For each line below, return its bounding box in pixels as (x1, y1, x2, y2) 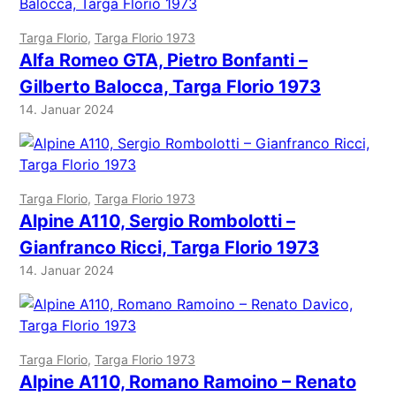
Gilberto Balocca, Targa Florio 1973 (19, 76, 321, 98)
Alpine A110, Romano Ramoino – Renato (19, 371, 356, 393)
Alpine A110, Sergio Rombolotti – (19, 210, 295, 232)
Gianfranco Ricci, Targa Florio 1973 (19, 237, 319, 259)
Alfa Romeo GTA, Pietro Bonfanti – (19, 49, 308, 72)
